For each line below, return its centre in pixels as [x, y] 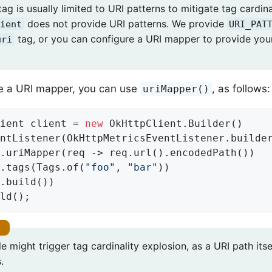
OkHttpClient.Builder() [173, 123]
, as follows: [241, 88]
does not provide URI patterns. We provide [125, 23]
